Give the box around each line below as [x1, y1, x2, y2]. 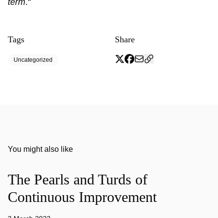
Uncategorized [14, 56, 53, 63]
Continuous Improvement [8, 189, 157, 205]
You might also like [8, 145, 73, 153]
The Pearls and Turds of [8, 171, 147, 187]
